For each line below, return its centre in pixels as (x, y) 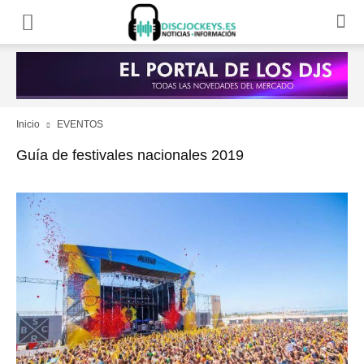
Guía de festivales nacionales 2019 (130, 155)
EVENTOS (80, 124)
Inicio (28, 124)
